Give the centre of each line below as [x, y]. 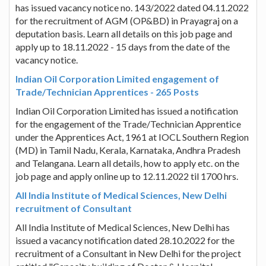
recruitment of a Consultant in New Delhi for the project [128, 253]
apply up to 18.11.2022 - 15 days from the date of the [123, 46]
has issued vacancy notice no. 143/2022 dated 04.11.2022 [132, 7]
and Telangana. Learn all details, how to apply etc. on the [127, 163]
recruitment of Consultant [74, 208]
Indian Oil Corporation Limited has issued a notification [127, 110]
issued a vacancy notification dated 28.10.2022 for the [125, 240]
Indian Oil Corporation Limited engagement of [117, 78]
